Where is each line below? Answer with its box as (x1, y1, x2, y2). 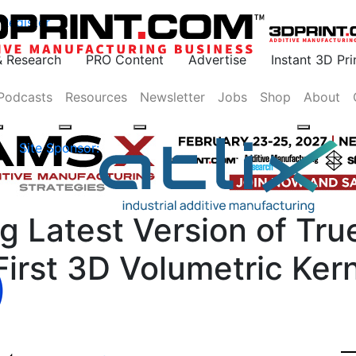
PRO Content (86, 52, 164, 68)
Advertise (188, 52, 246, 68)
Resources (64, 89, 127, 105)
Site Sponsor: (18, 140, 99, 156)
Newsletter (139, 89, 205, 105)
